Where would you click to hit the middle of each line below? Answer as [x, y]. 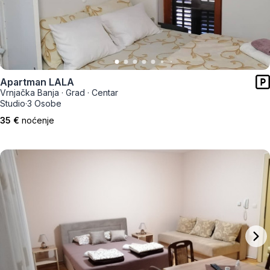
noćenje [38, 120]
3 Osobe [44, 103]
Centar [105, 93]
